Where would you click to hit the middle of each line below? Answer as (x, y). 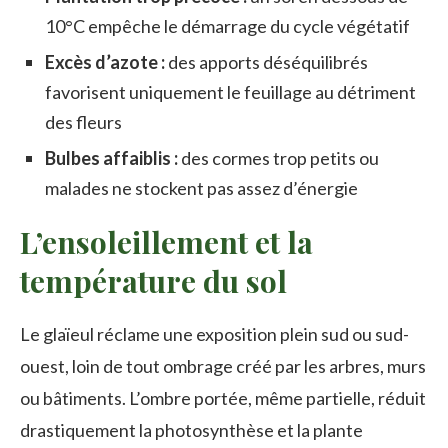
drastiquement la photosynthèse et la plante (191, 429)
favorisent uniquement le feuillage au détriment (230, 91)
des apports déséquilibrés (268, 61)
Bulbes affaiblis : (113, 157)
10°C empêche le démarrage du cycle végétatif (227, 25)
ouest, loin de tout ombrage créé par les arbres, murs (223, 365)
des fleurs (83, 121)
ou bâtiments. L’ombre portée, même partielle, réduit (223, 397)
